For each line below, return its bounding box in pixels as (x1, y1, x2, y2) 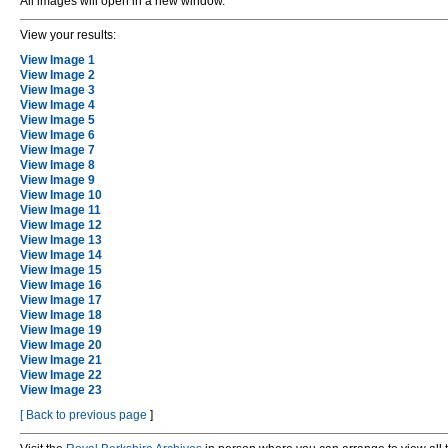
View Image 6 (20, 128, 95, 142)
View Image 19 (20, 323, 102, 337)
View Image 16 (20, 278, 102, 292)
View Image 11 (20, 203, 101, 217)
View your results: (20, 28, 116, 42)
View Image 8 (20, 158, 95, 172)
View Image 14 (20, 248, 102, 262)
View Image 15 (20, 263, 102, 277)
